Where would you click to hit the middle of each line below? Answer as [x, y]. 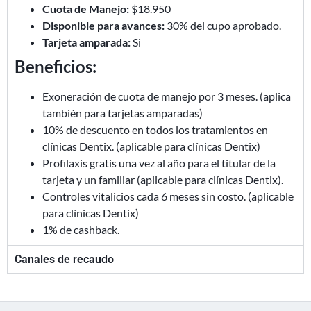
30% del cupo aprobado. [223, 25]
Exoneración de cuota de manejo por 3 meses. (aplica [167, 96]
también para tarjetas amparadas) [123, 112]
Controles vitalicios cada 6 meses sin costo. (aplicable [168, 196]
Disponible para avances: [103, 25]
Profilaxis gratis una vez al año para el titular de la [159, 162]
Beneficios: [56, 66]
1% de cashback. [81, 229]
